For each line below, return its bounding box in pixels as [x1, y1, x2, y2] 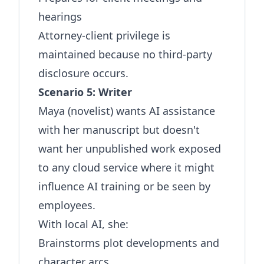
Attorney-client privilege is [38, 28, 170, 42]
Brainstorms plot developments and [38, 236, 219, 250]
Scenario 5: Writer [38, 85, 132, 99]
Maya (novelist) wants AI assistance [38, 104, 215, 118]
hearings [38, 9, 82, 24]
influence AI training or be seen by [38, 179, 210, 193]
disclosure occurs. [38, 66, 128, 80]
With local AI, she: [38, 217, 128, 231]
